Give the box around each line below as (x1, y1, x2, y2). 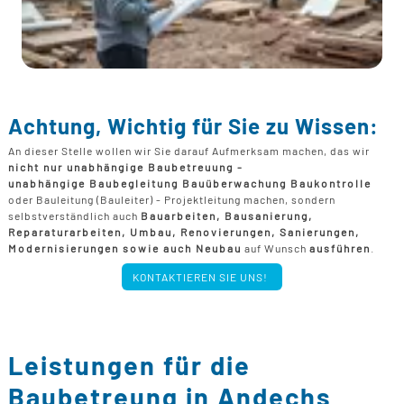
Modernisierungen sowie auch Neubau (7, 241, 242, 254)
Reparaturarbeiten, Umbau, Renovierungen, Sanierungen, (7, 225, 360, 238)
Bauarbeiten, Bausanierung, (140, 208, 313, 222)
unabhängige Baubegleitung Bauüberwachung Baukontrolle (7, 176, 372, 189)
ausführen (308, 241, 371, 254)
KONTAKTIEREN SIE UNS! (132, 270, 268, 283)
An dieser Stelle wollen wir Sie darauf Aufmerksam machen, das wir (7, 143, 370, 157)
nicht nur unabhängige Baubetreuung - (7, 160, 243, 173)
